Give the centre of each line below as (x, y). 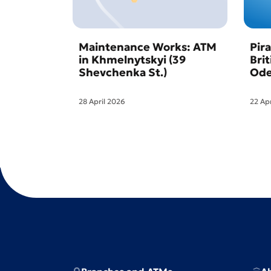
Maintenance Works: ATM (148, 47)
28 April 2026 (102, 101)
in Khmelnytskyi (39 (132, 60)
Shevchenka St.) (123, 72)
